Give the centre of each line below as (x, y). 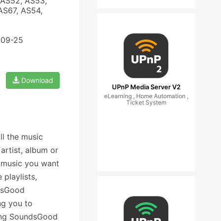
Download (36, 80)
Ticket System (146, 102)
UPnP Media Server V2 (146, 87)
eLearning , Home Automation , (146, 96)
